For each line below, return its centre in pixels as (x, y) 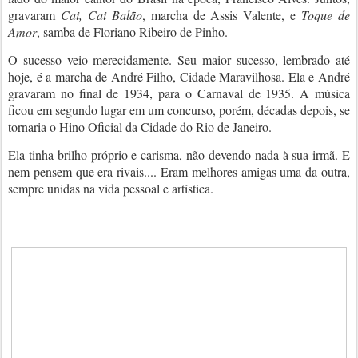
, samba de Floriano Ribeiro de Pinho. (132, 32)
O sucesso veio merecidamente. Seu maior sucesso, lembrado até (179, 60)
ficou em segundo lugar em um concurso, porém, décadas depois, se (179, 110)
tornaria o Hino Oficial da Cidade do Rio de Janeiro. (140, 127)
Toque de (326, 15)
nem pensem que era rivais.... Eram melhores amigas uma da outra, (179, 171)
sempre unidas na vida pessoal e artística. (111, 188)
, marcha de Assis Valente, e (222, 15)
